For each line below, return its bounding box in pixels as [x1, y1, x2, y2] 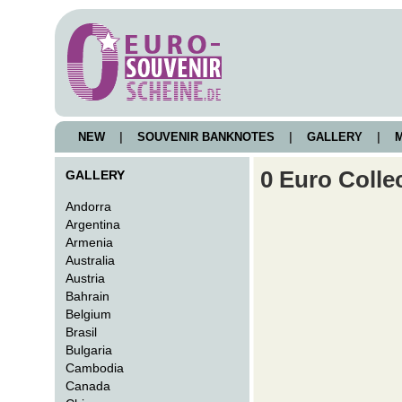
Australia [66, 253, 116, 267]
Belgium [66, 307, 112, 321]
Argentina [66, 217, 121, 232]
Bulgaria [66, 343, 113, 357]
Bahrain [66, 289, 110, 303]
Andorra [66, 199, 112, 214]
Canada [66, 379, 111, 393]
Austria [66, 271, 106, 285]
